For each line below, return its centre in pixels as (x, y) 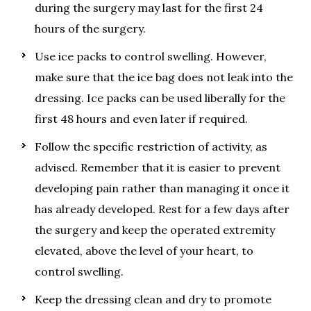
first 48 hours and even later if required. (141, 119)
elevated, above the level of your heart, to (144, 251)
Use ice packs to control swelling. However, (151, 56)
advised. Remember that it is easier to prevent (158, 167)
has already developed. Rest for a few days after (162, 209)
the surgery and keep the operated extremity (155, 230)
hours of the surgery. (90, 28)
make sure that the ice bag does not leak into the (164, 77)
